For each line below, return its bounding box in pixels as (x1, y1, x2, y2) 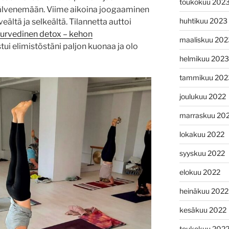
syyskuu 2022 (179, 148, 225, 157)
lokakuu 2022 (179, 129, 224, 139)
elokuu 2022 (179, 167, 220, 176)
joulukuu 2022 (179, 91, 226, 101)
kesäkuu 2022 (179, 205, 226, 214)
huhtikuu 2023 (179, 16, 227, 25)
